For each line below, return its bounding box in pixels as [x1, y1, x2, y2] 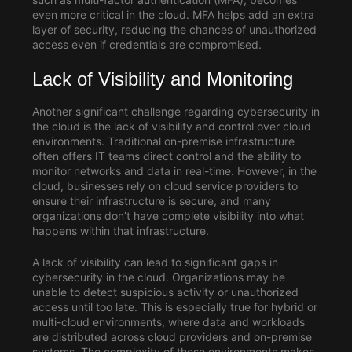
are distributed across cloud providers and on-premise [31, 330, 312, 344]
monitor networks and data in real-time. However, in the [31, 164, 317, 178]
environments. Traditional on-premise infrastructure [31, 134, 295, 148]
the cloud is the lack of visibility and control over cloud [31, 119, 311, 134]
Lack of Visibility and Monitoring [31, 68, 293, 90]
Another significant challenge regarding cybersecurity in [31, 104, 320, 119]
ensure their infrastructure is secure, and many [31, 194, 271, 208]
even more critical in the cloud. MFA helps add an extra [31, 8, 314, 22]
